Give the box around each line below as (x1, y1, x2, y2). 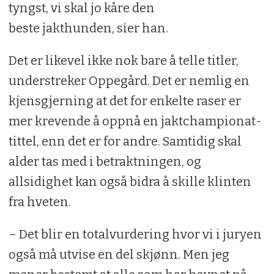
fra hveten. (8, 194, 71, 209)
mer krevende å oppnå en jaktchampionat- (8, 113, 262, 128)
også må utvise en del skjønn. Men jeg (8, 246, 229, 262)
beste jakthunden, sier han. (8, 20, 168, 35)
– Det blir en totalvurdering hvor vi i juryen (8, 226, 262, 242)
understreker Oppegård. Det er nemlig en (8, 73, 250, 88)
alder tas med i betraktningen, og (8, 154, 201, 169)
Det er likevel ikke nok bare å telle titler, (8, 53, 239, 68)
